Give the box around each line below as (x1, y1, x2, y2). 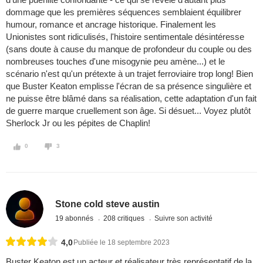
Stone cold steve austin (55, 198, 160, 209)
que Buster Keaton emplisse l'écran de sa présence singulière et (6, 81, 251, 92)
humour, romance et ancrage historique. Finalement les (6, 19, 216, 30)
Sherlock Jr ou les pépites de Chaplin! (6, 118, 150, 129)
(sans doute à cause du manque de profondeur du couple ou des (6, 44, 252, 55)
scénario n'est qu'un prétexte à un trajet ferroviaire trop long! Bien (6, 69, 253, 79)
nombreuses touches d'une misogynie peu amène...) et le (6, 56, 225, 67)
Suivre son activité (154, 214, 213, 222)
